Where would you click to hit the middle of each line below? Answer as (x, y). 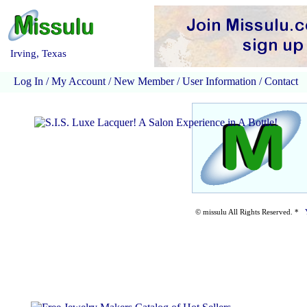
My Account (78, 81)
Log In (28, 81)
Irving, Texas (38, 53)
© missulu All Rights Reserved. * (250, 212)
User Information (219, 81)
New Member (144, 81)
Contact (280, 81)
